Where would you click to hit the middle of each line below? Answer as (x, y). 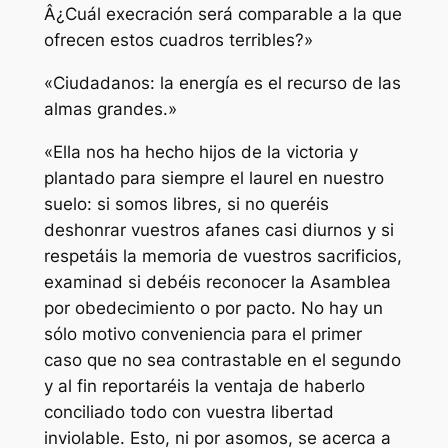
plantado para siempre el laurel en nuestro (213, 177)
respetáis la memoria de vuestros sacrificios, (222, 255)
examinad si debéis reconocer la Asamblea (217, 281)
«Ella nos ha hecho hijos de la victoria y (200, 151)
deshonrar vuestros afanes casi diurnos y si (218, 229)
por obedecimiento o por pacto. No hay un (213, 307)
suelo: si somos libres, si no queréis (186, 203)
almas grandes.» (110, 109)
